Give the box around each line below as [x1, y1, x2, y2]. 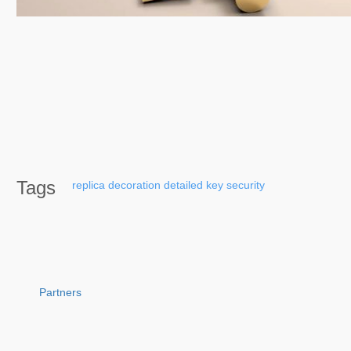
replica [72, 179, 105, 192]
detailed [164, 179, 203, 192]
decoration [108, 179, 161, 192]
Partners [39, 286, 81, 299]
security [226, 179, 265, 192]
